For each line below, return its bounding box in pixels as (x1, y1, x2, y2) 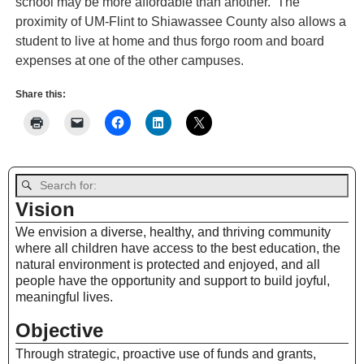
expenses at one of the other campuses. (15, 53, 244, 67)
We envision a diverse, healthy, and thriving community (15, 225, 331, 240)
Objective (15, 319, 103, 342)
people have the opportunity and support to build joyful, (15, 274, 330, 288)
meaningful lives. (15, 290, 113, 305)
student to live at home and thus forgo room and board (15, 33, 324, 48)
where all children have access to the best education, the (15, 241, 340, 256)
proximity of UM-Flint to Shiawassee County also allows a (15, 14, 346, 28)
